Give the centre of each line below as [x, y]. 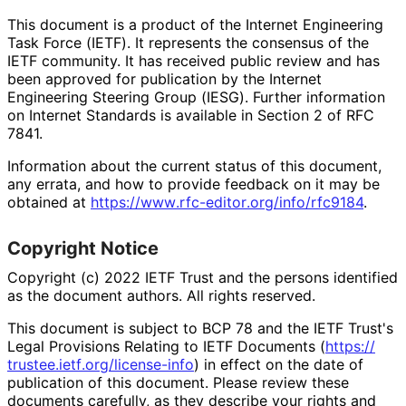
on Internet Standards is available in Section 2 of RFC [191, 115]
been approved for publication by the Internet [164, 78]
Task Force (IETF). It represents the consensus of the [188, 42]
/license [135, 364]
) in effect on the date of [279, 364]
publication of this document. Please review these [178, 382]
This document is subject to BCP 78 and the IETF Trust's [200, 328]
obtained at [49, 202]
